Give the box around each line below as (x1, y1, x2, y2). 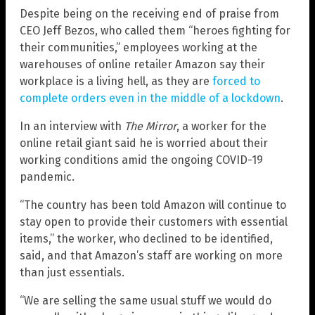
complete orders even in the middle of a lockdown (20, 91, 281, 105)
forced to (212, 74, 260, 88)
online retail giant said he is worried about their (20, 136, 268, 150)
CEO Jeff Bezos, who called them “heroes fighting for (20, 23, 290, 37)
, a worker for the (176, 119, 266, 133)
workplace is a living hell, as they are (20, 74, 212, 88)
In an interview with (20, 119, 124, 133)
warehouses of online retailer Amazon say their (20, 57, 265, 71)
